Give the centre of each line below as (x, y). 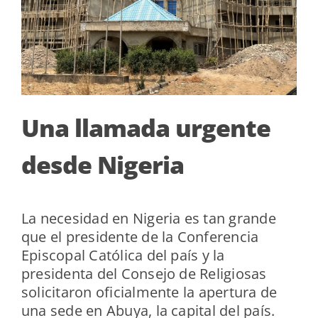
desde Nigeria (102, 164)
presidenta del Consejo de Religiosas (144, 274)
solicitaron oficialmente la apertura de (149, 292)
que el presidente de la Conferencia (140, 237)
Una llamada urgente (146, 127)
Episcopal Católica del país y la (123, 256)
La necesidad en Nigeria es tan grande (148, 219)
